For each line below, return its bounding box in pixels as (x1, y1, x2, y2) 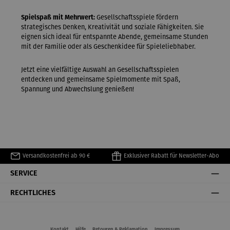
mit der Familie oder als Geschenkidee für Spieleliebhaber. (21, 43, 196, 51)
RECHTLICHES (10, 188, 55, 197)
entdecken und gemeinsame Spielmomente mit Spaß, (21, 75, 180, 83)
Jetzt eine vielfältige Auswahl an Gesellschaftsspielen (21, 65, 179, 73)
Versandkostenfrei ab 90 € (23, 152, 90, 159)
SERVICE (10, 169, 37, 178)
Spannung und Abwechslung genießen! (21, 85, 134, 93)
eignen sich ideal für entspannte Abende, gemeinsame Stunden (21, 33, 208, 41)
